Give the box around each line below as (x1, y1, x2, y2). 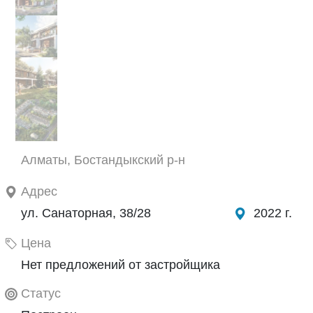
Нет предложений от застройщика (21, 257, 220, 272)
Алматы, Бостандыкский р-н (21, 152, 185, 167)
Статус (21, 286, 61, 300)
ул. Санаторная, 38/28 (21, 205, 151, 220)
